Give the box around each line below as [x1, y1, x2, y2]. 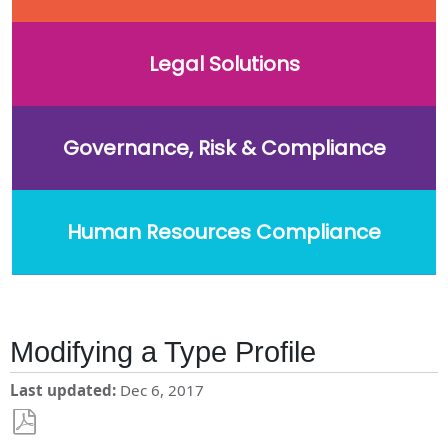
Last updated [10, 380, 113, 401]
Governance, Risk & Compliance [62, 133, 386, 162]
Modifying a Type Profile [10, 336, 317, 369]
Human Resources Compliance [67, 217, 381, 246]
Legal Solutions [148, 49, 300, 78]
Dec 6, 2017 [120, 380, 205, 401]
